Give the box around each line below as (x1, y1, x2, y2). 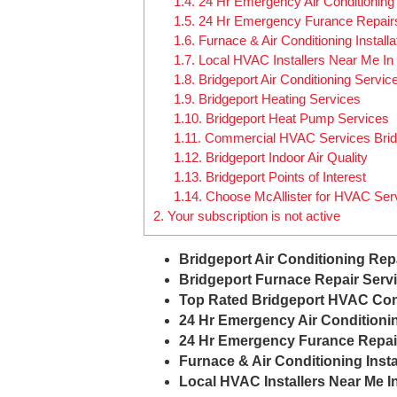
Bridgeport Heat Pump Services (201, 111, 389, 127)
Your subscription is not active (164, 208, 340, 224)
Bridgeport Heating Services (194, 91, 361, 107)
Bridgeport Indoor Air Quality (201, 150, 368, 166)
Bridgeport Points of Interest (201, 169, 366, 185)
